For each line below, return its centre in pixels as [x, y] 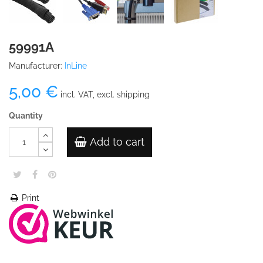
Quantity [26, 116]
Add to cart [117, 142]
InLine [76, 66]
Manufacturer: [36, 66]
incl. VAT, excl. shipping [104, 95]
